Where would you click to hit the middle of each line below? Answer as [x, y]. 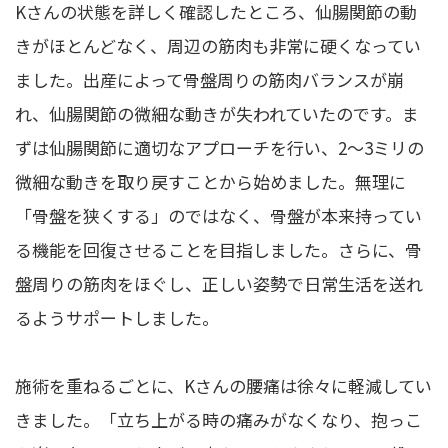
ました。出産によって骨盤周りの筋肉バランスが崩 [209, 80]
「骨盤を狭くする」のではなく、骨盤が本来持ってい [218, 216]
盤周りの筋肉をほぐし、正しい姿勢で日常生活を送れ [219, 284]
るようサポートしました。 [117, 318]
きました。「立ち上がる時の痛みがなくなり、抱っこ [218, 420]
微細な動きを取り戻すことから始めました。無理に [210, 182]
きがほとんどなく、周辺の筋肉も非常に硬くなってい [218, 46]
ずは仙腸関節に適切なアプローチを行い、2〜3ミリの [219, 148]
